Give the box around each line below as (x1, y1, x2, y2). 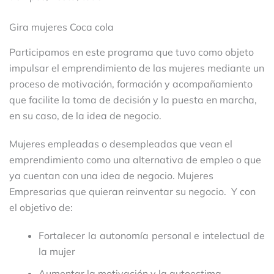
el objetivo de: (9, 201, 73, 213)
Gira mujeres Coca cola (9, 20, 114, 33)
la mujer (39, 245, 75, 257)
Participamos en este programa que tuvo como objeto (9, 45, 254, 58)
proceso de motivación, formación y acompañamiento (9, 77, 253, 90)
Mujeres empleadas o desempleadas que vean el (9, 137, 232, 150)
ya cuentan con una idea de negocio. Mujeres (9, 169, 213, 182)
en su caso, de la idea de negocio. (9, 109, 161, 122)
